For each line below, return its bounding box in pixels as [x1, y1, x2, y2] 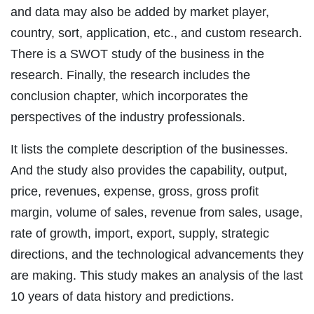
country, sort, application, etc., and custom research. [11, 26, 302, 41]
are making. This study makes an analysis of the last [11, 268, 303, 283]
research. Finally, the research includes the [11, 68, 250, 83]
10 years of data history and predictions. [11, 289, 234, 304]
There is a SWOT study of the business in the [11, 47, 264, 62]
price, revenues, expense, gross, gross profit [11, 184, 259, 199]
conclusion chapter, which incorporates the [11, 89, 248, 104]
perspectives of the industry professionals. [11, 110, 245, 125]
